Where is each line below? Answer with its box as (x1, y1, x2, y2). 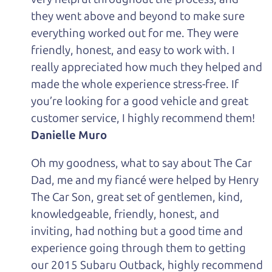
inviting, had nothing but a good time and (31, 224, 243, 239)
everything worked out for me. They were (31, 25, 239, 40)
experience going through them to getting (31, 241, 246, 256)
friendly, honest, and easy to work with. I (31, 42, 236, 57)
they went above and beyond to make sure (31, 8, 245, 23)
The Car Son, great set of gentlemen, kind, (31, 190, 243, 205)
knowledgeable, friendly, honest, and (31, 207, 220, 222)
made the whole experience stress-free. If (31, 76, 239, 91)
